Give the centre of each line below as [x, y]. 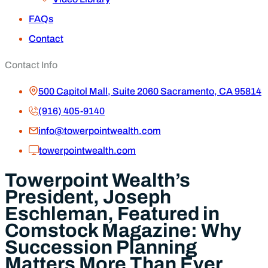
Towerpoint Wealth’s [98, 180]
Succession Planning [101, 247]
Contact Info [31, 65]
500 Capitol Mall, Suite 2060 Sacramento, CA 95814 [150, 92]
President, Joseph [88, 197]
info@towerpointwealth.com [100, 131]
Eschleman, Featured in [112, 214]
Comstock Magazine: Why [123, 230]
